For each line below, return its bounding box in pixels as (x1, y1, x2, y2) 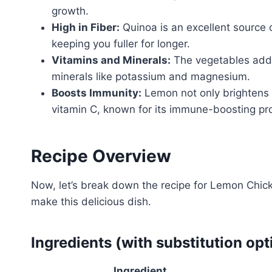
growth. (52, 4, 89, 17)
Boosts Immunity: (52, 86, 141, 99)
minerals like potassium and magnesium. (52, 70, 250, 83)
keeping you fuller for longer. (52, 37, 190, 50)
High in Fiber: (52, 21, 120, 33)
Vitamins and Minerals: (52, 53, 171, 66)
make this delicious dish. (31, 195, 151, 208)
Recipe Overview (31, 145, 171, 166)
